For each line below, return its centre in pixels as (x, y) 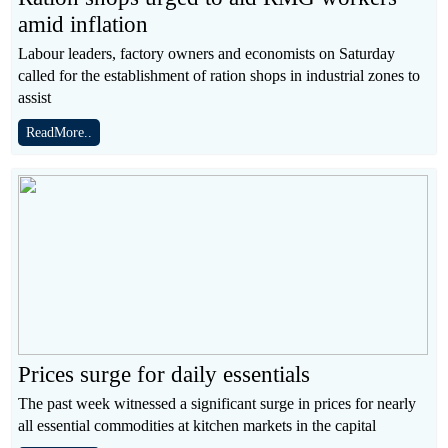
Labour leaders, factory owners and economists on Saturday (206, 53)
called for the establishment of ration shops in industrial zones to (219, 75)
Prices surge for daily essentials (164, 374)
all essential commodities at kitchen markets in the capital (197, 425)
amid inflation (83, 24)
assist (34, 97)
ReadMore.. (59, 132)
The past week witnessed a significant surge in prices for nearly (217, 403)
